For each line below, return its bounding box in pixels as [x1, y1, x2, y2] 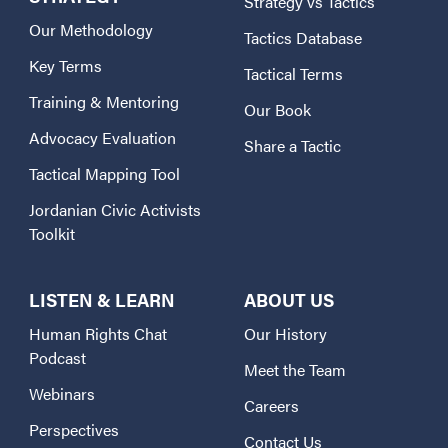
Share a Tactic [244, 133, 341, 157]
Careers [244, 393, 299, 417]
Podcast [29, 345, 86, 369]
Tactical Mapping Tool [29, 161, 180, 185]
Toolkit [29, 221, 75, 245]
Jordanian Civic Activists [29, 197, 201, 221]
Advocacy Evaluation [29, 125, 176, 149]
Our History [244, 321, 327, 345]
